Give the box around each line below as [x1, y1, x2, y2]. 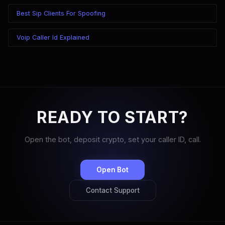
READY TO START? [37, 107, 188, 127]
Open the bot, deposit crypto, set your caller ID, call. [24, 135, 201, 144]
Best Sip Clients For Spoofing [17, 9, 105, 17]
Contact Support [85, 186, 140, 194]
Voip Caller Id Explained [17, 34, 89, 42]
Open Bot [96, 165, 129, 174]
